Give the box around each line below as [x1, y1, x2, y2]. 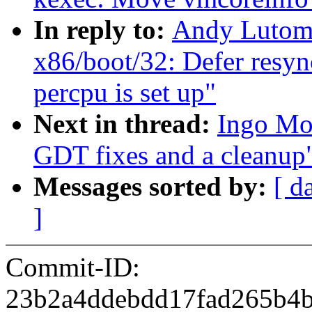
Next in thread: [33, 109, 217, 139]
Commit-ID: [6, 252, 140, 283]
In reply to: [33, 15, 172, 45]
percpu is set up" [33, 77, 216, 108]
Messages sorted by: [33, 171, 274, 202]
